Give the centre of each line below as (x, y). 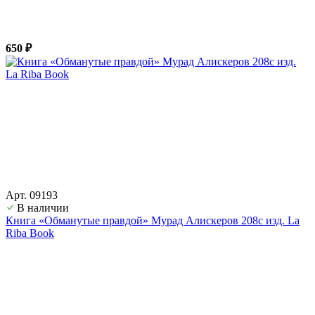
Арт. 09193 (32, 195)
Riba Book (30, 233)
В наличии (43, 207)
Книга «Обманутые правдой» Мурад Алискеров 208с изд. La (153, 220)
